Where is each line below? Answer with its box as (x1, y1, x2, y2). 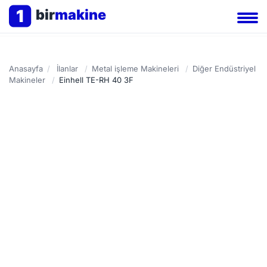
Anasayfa (9, 64, 43, 73)
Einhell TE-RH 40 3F (59, 75, 133, 85)
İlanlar (57, 64, 78, 73)
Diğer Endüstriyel (193, 64, 256, 73)
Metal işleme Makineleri (92, 64, 179, 73)
